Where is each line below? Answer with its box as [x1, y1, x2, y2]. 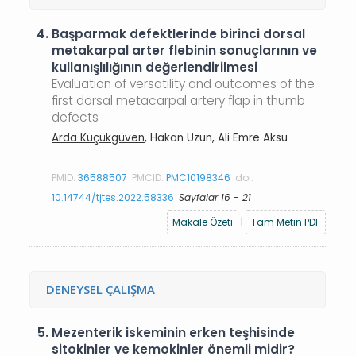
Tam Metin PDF [251, 215, 321, 229]
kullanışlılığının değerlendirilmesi [52, 59, 258, 75]
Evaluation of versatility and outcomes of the [52, 75, 315, 92]
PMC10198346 [166, 170, 231, 184]
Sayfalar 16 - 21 [179, 190, 252, 204]
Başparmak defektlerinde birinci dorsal [52, 25, 306, 42]
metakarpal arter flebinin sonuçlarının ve [52, 42, 318, 59]
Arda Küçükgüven [52, 130, 145, 145]
